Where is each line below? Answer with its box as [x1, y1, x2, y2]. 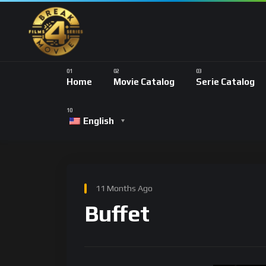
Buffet [84, 200, 150, 227]
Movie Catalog [113, 76, 175, 87]
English [83, 115, 114, 126]
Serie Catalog [196, 76, 255, 87]
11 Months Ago [96, 183, 153, 193]
